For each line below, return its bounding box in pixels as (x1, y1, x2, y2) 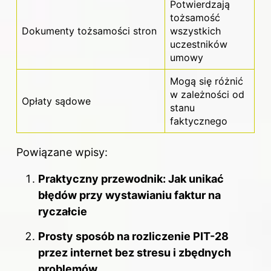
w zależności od (170, 88, 244, 100)
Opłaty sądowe (22, 94, 91, 107)
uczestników (170, 38, 227, 50)
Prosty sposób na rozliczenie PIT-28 (38, 230, 229, 243)
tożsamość (170, 11, 220, 24)
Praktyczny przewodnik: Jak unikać (38, 172, 224, 185)
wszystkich (170, 24, 221, 37)
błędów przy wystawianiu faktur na (38, 188, 221, 201)
